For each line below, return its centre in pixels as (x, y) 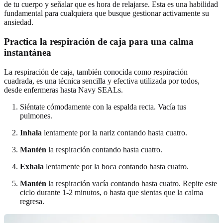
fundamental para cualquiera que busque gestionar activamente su (107, 13)
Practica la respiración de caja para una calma (99, 42)
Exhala (32, 166)
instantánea (28, 53)
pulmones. (36, 115)
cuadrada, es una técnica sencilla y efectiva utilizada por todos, (102, 81)
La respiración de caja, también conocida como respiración (96, 72)
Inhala (31, 132)
